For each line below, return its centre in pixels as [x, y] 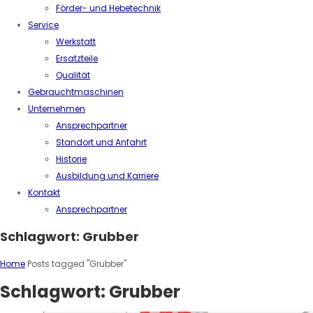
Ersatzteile [77, 58]
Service [43, 25]
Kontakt [44, 192]
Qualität [73, 75]
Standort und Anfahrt [101, 142]
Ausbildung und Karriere [107, 176]
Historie [71, 159]
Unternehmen [57, 109]
